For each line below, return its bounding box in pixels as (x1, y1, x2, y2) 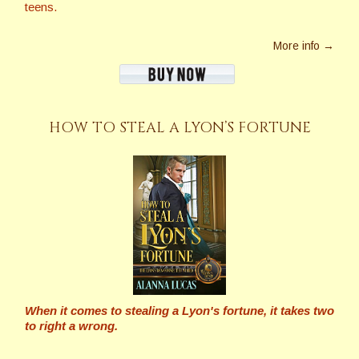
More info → (273, 39, 334, 53)
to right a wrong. (25, 319, 118, 333)
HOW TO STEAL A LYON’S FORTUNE (48, 118, 311, 139)
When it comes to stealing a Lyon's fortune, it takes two (25, 304, 334, 318)
